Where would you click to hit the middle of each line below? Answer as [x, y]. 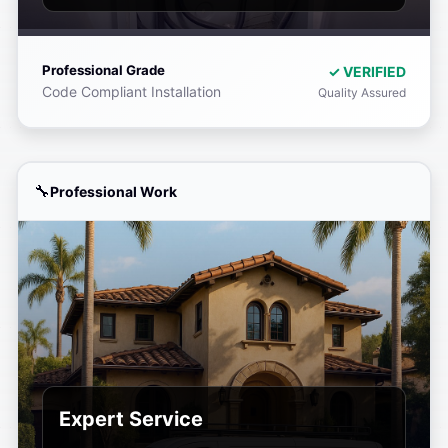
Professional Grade [103, 70]
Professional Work [113, 191]
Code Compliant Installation [131, 91]
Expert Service [131, 419]
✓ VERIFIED [367, 71]
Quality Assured [362, 92]
